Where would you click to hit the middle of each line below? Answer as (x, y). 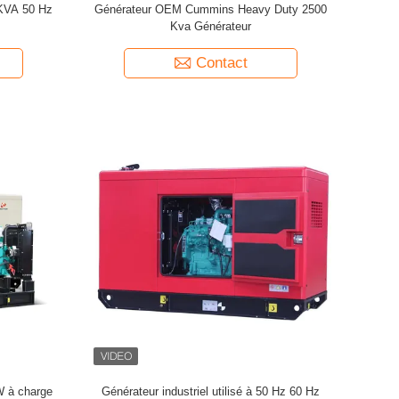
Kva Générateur (211, 26)
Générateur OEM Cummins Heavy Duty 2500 (211, 9)
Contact (221, 62)
